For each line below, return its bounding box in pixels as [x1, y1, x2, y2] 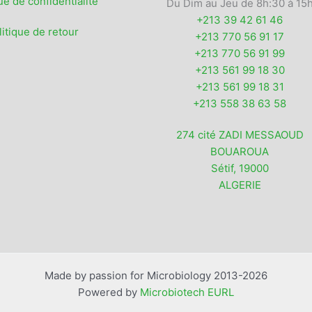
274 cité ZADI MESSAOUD [175, 127, 304, 141]
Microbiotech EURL [140, 285, 234, 299]
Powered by [78, 285, 140, 299]
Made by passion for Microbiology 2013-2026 [45, 268, 267, 282]
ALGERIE [218, 178, 261, 192]
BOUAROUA [210, 144, 269, 158]
